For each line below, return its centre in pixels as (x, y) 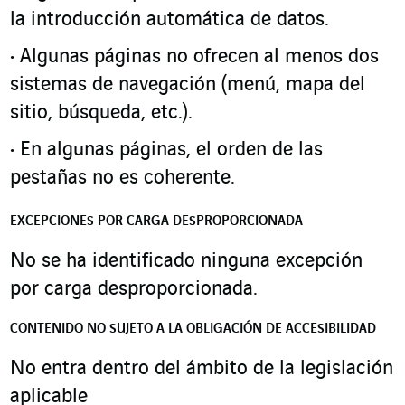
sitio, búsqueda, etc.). (101, 113)
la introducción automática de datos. (170, 20)
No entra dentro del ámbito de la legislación (202, 369)
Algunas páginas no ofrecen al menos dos (199, 57)
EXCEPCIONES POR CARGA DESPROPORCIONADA (156, 221)
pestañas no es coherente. (122, 178)
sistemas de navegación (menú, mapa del (188, 85)
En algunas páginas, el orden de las (171, 150)
